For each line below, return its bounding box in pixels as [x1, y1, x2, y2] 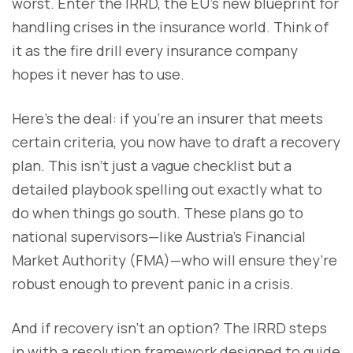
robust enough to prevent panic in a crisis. [12, 274, 294, 294]
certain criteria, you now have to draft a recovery [12, 132, 340, 152]
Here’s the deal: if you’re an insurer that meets [12, 109, 323, 128]
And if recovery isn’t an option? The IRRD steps [12, 318, 327, 338]
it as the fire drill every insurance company [12, 41, 298, 61]
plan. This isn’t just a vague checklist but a [12, 156, 292, 176]
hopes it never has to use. [12, 65, 184, 84]
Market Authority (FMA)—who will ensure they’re [12, 251, 337, 270]
